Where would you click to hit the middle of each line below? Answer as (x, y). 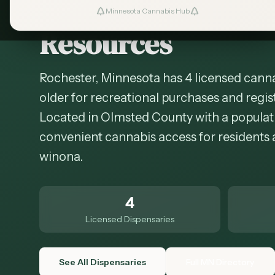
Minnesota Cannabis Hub (147, 11)
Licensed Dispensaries (130, 219)
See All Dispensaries (103, 262)
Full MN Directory (220, 262)
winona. (61, 157)
